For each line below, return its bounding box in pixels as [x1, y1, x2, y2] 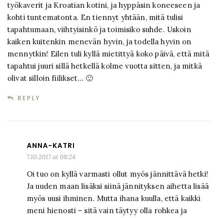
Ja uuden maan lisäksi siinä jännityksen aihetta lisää [27, 182, 209, 191]
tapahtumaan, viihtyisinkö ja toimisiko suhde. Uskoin [7, 25, 191, 35]
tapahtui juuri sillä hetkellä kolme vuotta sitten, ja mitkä [7, 61, 202, 71]
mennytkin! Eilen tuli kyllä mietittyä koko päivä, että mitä [7, 49, 209, 59]
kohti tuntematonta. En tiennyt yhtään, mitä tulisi [7, 13, 183, 22]
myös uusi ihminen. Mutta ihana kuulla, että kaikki [27, 194, 201, 203]
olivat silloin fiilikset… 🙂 [7, 73, 93, 83]
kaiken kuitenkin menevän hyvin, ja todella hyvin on [7, 37, 192, 47]
